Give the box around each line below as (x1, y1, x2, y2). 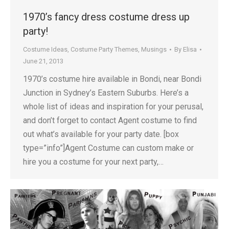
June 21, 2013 (23, 57, 63, 65)
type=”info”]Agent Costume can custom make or (23, 143, 194, 153)
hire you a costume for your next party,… (23, 157, 164, 167)
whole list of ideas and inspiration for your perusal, (23, 102, 203, 111)
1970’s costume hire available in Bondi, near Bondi (23, 74, 201, 84)
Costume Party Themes (71, 45, 138, 53)
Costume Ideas (23, 45, 67, 53)
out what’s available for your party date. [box (23, 129, 179, 139)
